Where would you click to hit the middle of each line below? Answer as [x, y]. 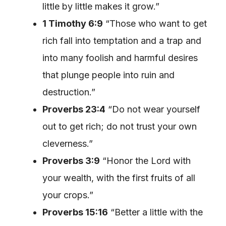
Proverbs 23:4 [74, 109]
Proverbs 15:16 [75, 212]
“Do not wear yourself [153, 109]
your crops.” [68, 195]
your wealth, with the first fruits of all [119, 178]
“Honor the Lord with [145, 160]
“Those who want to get [155, 23]
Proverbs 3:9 [71, 160]
